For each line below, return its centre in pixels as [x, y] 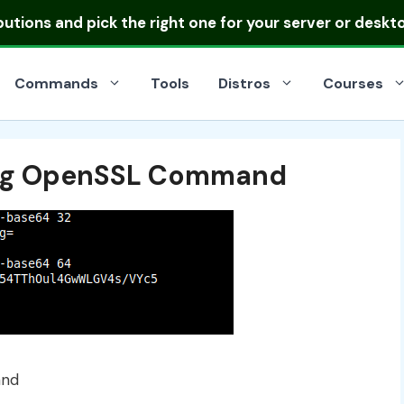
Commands [56, 83]
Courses [353, 83]
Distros [244, 83]
